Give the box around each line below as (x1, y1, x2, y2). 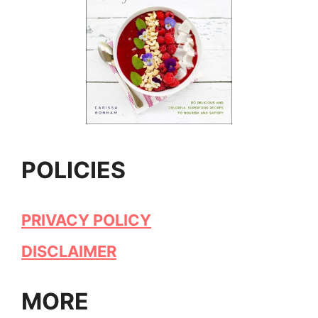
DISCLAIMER (21, 241, 116, 261)
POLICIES (21, 155, 126, 184)
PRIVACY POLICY (21, 210, 151, 229)
